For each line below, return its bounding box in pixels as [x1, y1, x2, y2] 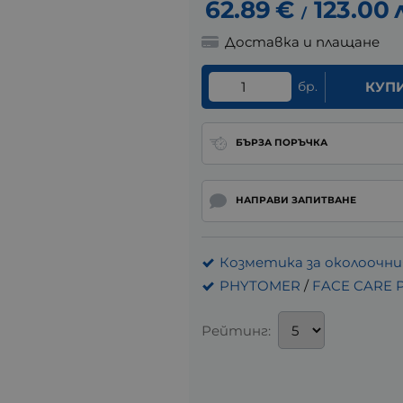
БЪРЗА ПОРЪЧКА [235, 137, 327, 149]
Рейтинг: [201, 321, 271, 339]
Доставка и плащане [225, 33, 381, 51]
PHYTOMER [219, 277, 300, 295]
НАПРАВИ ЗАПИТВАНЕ [235, 194, 356, 207]
